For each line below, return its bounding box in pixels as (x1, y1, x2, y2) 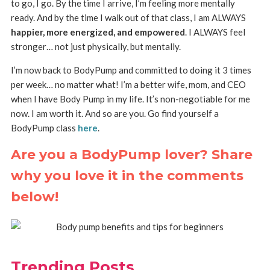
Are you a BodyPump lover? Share (10, 146, 253, 163)
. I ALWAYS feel (184, 27, 245, 38)
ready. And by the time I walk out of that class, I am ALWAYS (10, 12, 246, 24)
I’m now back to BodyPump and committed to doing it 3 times (10, 64, 251, 76)
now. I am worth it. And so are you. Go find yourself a (10, 108, 219, 119)
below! (10, 189, 58, 206)
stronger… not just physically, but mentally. (10, 41, 181, 52)
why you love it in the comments (10, 168, 243, 184)
